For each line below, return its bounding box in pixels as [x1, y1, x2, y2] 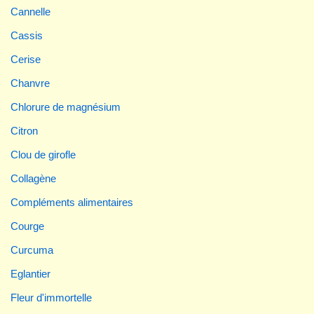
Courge [11, 219, 44, 232]
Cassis [11, 29, 43, 41]
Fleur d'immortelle [11, 291, 92, 303]
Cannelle [11, 5, 50, 18]
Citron [11, 124, 38, 137]
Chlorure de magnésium [11, 100, 121, 113]
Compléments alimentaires [11, 196, 133, 208]
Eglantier [11, 267, 50, 280]
